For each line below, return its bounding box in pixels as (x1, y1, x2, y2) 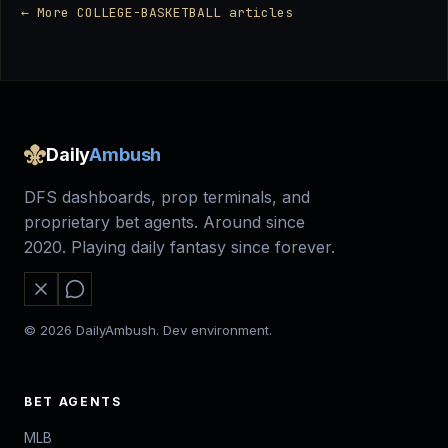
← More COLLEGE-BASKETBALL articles (21, 4, 293, 22)
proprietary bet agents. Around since (24, 212, 305, 233)
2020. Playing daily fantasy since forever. (24, 237, 335, 258)
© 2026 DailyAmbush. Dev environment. (24, 322, 272, 339)
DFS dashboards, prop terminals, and (24, 187, 310, 208)
